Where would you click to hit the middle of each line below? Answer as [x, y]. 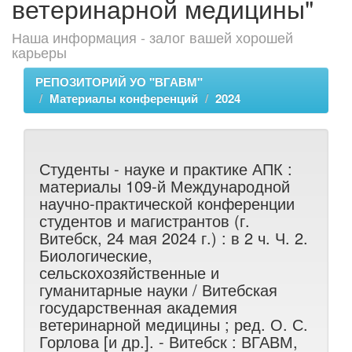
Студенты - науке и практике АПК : [166, 169]
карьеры [39, 52]
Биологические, [96, 255]
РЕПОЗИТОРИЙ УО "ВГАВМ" [119, 82]
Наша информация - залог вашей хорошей [152, 37]
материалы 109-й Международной [165, 186]
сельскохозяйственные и [129, 272]
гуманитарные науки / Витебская [158, 290]
